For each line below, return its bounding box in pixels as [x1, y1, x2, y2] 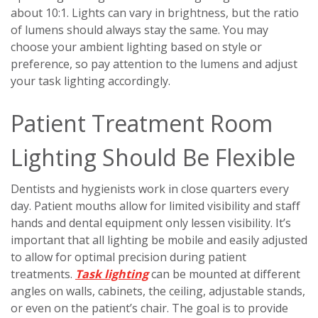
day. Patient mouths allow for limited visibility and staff [11, 197, 300, 214]
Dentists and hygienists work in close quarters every [11, 180, 289, 197]
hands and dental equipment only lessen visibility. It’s [11, 214, 291, 231]
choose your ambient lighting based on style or [11, 38, 262, 55]
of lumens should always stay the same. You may [11, 21, 268, 38]
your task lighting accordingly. [11, 72, 170, 89]
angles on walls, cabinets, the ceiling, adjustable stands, [11, 283, 305, 299]
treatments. [11, 265, 75, 282]
